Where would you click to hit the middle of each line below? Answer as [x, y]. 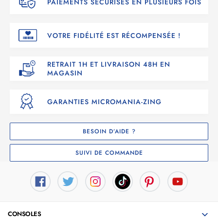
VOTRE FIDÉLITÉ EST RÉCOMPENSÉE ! [114, 35]
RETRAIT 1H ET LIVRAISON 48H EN [109, 64]
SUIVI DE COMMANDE [109, 153]
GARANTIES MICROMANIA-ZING [104, 102]
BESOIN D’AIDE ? [109, 131]
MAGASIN [65, 73]
